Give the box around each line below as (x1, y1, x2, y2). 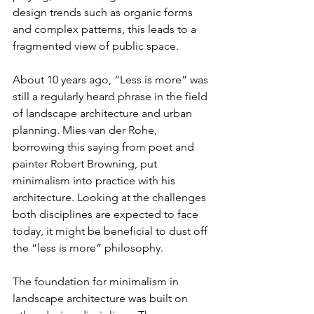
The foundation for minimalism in (13, 275, 182, 289)
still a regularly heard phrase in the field (13, 90, 210, 104)
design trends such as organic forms (13, 6, 196, 20)
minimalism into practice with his (13, 174, 178, 188)
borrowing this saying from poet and (13, 140, 197, 154)
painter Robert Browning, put (13, 157, 160, 171)
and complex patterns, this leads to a (13, 22, 199, 36)
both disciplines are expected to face (13, 207, 201, 221)
